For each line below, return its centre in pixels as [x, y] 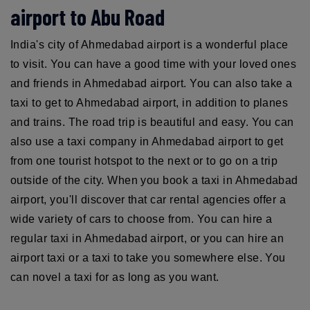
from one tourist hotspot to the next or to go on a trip [144, 161]
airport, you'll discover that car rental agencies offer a [148, 199]
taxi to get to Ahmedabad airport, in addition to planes [149, 102]
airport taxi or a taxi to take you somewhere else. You [148, 257]
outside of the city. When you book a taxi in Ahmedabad [154, 180]
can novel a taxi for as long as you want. [115, 277]
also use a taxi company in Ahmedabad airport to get [147, 141]
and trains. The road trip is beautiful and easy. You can [152, 122]
